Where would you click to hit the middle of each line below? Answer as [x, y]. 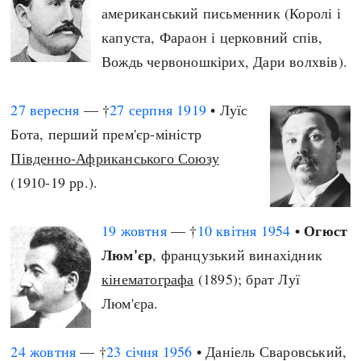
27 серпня [141, 110]
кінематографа [148, 279]
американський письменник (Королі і [221, 13]
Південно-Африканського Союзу [115, 158]
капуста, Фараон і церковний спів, [212, 37]
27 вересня [45, 110]
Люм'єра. [130, 303]
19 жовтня [134, 230]
